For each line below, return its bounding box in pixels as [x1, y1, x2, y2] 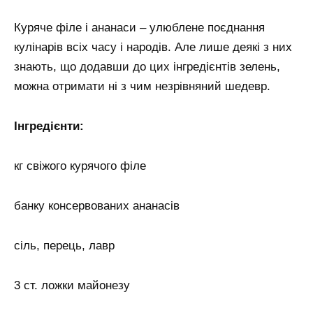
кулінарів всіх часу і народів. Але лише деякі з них [14, 41, 292, 54]
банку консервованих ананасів [14, 198, 180, 212]
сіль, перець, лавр [14, 238, 115, 252]
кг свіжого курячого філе [14, 159, 146, 173]
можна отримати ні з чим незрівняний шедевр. [14, 80, 270, 94]
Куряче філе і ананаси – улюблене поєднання [14, 21, 265, 35]
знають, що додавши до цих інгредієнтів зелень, [14, 60, 280, 74]
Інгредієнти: [14, 119, 84, 133]
